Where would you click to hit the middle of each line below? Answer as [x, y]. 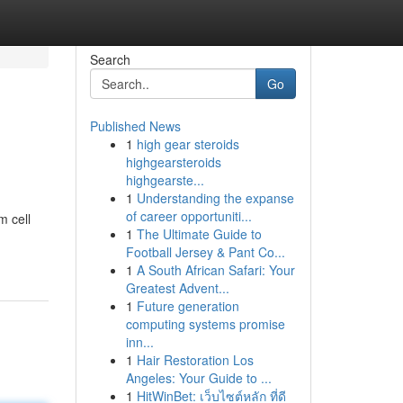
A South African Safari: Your [215, 270]
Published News [135, 126]
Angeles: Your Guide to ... [198, 378]
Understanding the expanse [215, 198]
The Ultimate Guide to [199, 234]
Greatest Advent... [177, 288]
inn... [139, 342]
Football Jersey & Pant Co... [205, 252]
